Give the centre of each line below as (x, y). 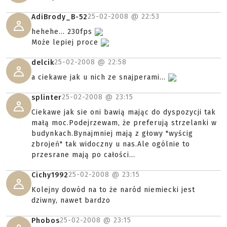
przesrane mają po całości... (83, 155)
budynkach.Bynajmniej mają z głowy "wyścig (112, 134)
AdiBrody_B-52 (60, 17)
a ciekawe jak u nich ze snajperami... (100, 77)
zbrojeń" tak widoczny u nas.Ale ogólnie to (111, 144)
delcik (43, 63)
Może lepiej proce (66, 42)
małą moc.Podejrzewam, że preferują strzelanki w (124, 123)
